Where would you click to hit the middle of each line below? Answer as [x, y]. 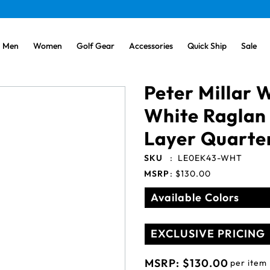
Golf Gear [96, 46]
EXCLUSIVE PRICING [208, 234]
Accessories [151, 46]
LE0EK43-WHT [210, 158]
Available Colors [195, 197]
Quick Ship [207, 46]
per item [249, 262]
